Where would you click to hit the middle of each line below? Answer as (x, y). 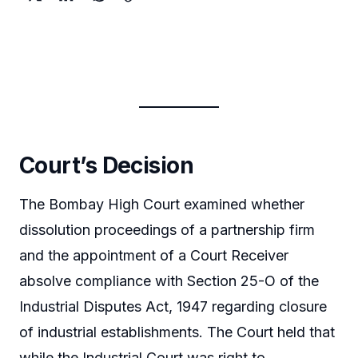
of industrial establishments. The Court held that (177, 332)
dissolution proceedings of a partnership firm (167, 230)
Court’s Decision (107, 165)
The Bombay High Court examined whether (162, 205)
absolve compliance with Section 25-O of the (169, 281)
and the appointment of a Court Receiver (154, 256)
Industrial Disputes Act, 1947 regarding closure (173, 307)
